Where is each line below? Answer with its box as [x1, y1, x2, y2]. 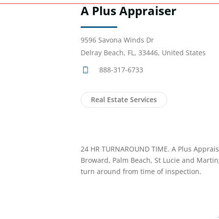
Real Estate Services [91, 95, 157, 105]
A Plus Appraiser [81, 2, 176, 19]
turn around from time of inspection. [81, 167, 201, 176]
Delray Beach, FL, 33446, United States [81, 48, 206, 58]
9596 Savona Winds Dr [81, 35, 154, 45]
